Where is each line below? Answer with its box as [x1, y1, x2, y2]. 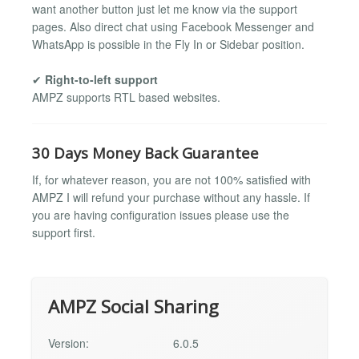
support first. [32, 224, 95, 240]
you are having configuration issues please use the [32, 206, 289, 223]
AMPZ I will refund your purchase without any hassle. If [32, 188, 310, 205]
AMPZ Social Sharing [48, 294, 219, 320]
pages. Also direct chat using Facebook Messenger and [32, 18, 314, 34]
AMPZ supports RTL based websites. [32, 88, 220, 105]
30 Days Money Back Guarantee [32, 143, 259, 163]
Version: [48, 335, 89, 352]
